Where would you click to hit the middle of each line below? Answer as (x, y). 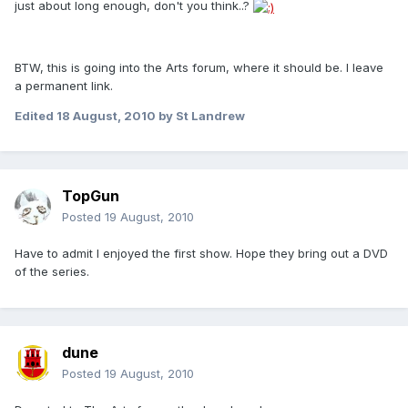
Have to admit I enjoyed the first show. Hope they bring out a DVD (201, 254)
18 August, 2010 (106, 115)
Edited (36, 115)
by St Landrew (200, 115)
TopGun (91, 196)
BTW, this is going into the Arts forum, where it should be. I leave (199, 67)
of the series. (52, 272)
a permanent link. (64, 85)
